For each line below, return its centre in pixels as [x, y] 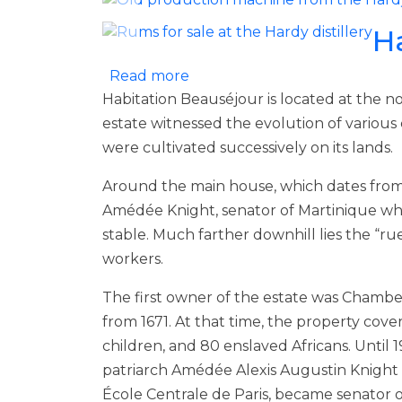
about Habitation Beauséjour [293, 74]
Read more [149, 75]
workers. [133, 258]
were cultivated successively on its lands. [248, 147]
